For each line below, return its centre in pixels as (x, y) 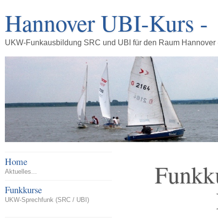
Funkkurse (23, 190)
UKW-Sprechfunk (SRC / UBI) (47, 200)
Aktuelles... (21, 172)
